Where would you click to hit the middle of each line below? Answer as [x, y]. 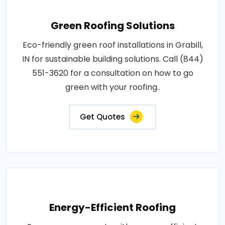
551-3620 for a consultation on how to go [113, 73]
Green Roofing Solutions [113, 25]
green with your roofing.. [113, 87]
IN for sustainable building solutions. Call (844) [113, 59]
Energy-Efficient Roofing [113, 207]
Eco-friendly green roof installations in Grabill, [113, 45]
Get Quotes [102, 117]
